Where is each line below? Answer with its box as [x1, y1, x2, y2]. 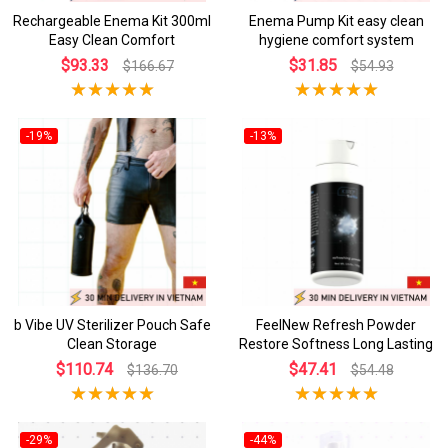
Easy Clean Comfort [49, 31, 175, 48]
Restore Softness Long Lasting [239, 335, 433, 352]
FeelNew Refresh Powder [256, 316, 416, 333]
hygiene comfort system [258, 31, 414, 48]
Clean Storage [67, 335, 157, 352]
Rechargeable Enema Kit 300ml [13, 12, 211, 29]
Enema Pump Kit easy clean [248, 12, 424, 29]
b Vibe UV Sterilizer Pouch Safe [13, 316, 211, 333]
